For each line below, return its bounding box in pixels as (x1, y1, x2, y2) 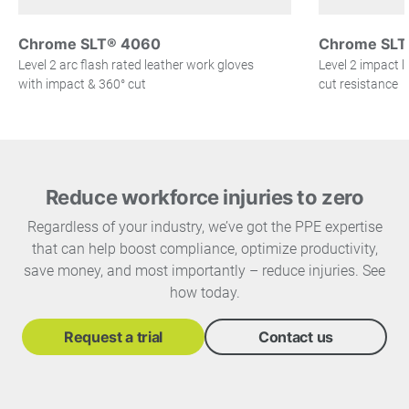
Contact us (258, 327, 333, 346)
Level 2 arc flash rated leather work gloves (18, 57, 254, 72)
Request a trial (63, 327, 163, 346)
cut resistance (318, 76, 398, 91)
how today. (169, 283, 240, 301)
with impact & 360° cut (18, 76, 146, 91)
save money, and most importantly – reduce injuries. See (24, 261, 385, 279)
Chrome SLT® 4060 (18, 34, 161, 53)
